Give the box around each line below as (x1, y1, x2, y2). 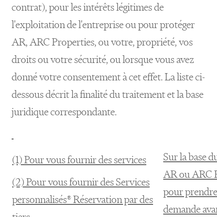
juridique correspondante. (12, 105, 117, 118)
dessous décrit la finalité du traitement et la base (12, 88, 203, 101)
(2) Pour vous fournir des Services (12, 175, 150, 188)
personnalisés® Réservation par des (12, 193, 153, 206)
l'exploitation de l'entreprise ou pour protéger (12, 18, 195, 31)
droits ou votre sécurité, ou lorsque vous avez (12, 53, 194, 66)
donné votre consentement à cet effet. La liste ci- (12, 70, 205, 83)
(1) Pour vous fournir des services (12, 153, 146, 166)
